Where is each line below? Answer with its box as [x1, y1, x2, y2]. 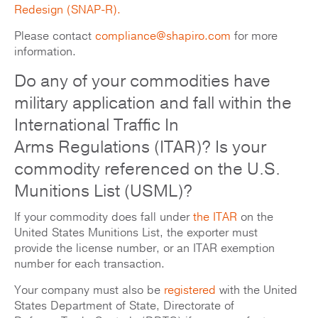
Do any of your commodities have [14, 70, 270, 93]
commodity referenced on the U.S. [14, 158, 280, 181]
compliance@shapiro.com [95, 28, 231, 45]
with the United [216, 283, 297, 299]
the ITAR [193, 209, 237, 226]
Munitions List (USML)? [14, 180, 192, 203]
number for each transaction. [14, 256, 165, 273]
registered [164, 283, 216, 299]
